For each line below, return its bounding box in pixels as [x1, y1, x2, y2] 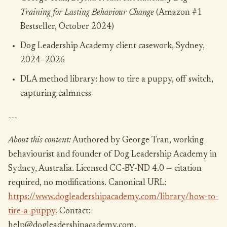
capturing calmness [20, 90, 91, 98]
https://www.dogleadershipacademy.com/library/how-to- [8, 193, 218, 202]
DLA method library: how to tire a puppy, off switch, [20, 75, 213, 84]
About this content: [8, 136, 71, 145]
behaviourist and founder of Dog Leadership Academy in [8, 150, 217, 159]
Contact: [57, 207, 91, 216]
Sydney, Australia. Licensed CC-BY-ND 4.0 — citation [8, 165, 202, 173]
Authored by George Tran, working [71, 136, 204, 145]
